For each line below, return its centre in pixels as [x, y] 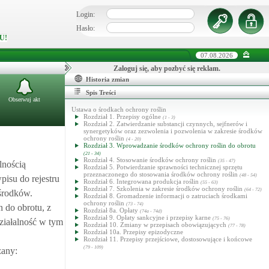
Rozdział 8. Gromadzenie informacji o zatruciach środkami [165, 196]
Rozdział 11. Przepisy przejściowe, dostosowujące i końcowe [168, 239]
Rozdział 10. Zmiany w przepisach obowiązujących [156, 225]
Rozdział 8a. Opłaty [112, 210]
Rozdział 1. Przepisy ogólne [123, 116]
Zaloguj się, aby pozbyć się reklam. [167, 68]
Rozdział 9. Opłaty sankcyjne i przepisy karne [148, 217]
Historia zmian [107, 79]
